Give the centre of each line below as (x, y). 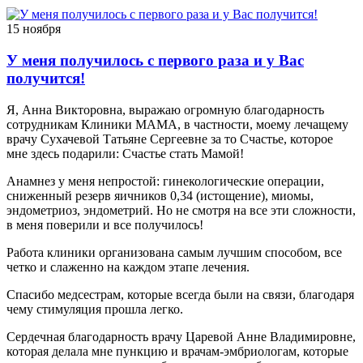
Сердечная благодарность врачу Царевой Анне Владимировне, (181, 336)
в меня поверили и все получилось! (105, 224)
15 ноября (34, 29)
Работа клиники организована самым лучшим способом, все (174, 252)
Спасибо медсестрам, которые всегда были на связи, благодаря (180, 294)
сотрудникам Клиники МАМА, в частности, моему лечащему (177, 124)
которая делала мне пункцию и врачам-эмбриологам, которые (177, 351)
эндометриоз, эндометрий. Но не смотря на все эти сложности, (181, 210)
